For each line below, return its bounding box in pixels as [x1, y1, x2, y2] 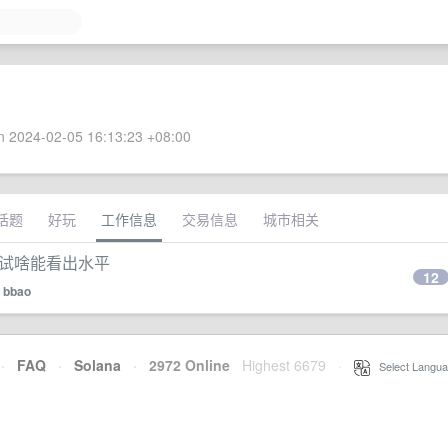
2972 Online [137, 355, 230, 375]
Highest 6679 [242, 355, 326, 375]
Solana [74, 355, 121, 375]
